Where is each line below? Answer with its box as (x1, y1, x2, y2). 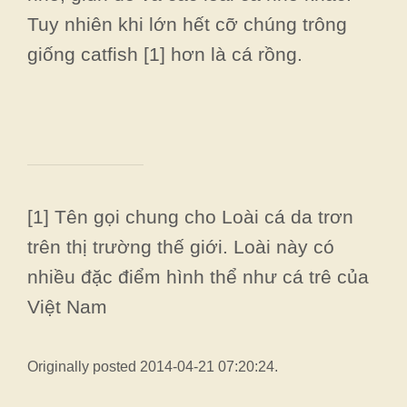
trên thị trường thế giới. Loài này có (27, 235, 334, 257)
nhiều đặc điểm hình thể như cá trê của (27, 265, 369, 287)
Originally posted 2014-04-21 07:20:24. (27, 359, 278, 375)
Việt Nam (27, 295, 107, 317)
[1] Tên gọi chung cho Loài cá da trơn (27, 205, 353, 227)
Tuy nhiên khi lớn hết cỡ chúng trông (27, 14, 347, 35)
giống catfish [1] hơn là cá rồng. (27, 44, 303, 65)
